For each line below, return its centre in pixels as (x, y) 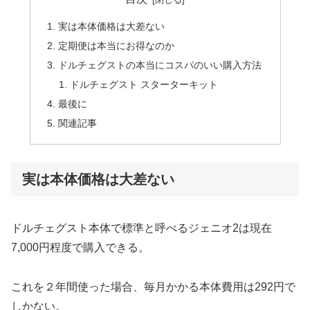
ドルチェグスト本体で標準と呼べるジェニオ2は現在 (142, 228)
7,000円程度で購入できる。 (80, 248)
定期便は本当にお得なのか (116, 46)
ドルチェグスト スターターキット (144, 85)
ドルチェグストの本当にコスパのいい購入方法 (159, 65)
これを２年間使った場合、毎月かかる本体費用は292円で (153, 287)
